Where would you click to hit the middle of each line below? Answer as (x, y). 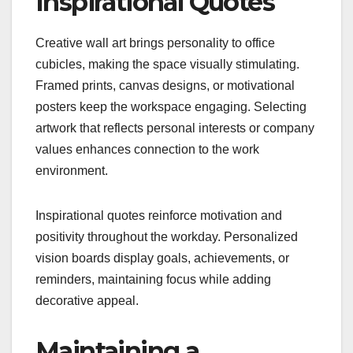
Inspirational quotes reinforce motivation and (159, 215)
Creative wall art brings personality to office (155, 43)
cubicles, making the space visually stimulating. (167, 64)
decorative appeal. (87, 300)
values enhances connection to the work (147, 149)
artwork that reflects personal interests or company (175, 128)
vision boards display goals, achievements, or (162, 258)
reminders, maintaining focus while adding (153, 279)
